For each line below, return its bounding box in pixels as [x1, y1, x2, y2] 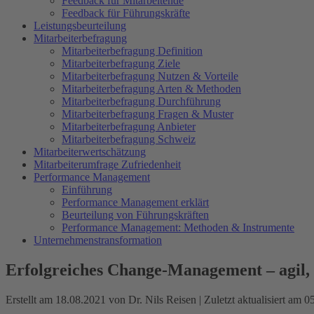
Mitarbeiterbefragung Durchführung [62, 95, 221, 107]
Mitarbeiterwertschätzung [34, 146, 146, 158]
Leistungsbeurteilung [34, 20, 126, 32]
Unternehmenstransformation [34, 234, 162, 246]
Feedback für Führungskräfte [62, 7, 190, 19]
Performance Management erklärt [62, 196, 209, 208]
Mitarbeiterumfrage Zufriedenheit [34, 158, 181, 170]
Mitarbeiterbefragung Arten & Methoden [62, 83, 241, 95]
